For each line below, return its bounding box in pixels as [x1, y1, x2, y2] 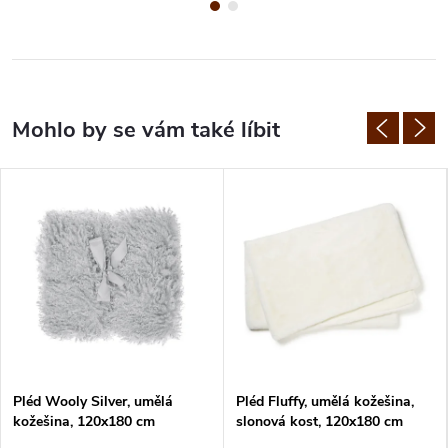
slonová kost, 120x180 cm [236, 412, 403, 432]
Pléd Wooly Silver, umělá [13, 392, 173, 412]
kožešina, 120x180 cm [13, 412, 155, 432]
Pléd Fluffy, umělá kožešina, [236, 392, 414, 412]
